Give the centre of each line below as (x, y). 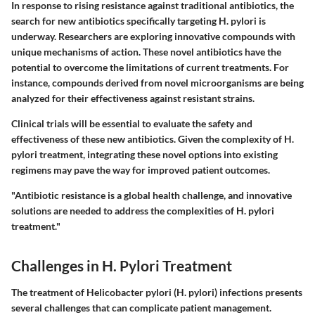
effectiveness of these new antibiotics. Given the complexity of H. (153, 139)
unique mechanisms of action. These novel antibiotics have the (146, 52)
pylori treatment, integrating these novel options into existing (144, 155)
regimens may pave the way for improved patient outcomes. (141, 170)
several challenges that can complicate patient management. (141, 307)
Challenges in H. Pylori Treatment (122, 266)
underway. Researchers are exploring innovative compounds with (153, 37)
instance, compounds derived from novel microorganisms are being (157, 83)
